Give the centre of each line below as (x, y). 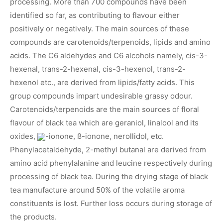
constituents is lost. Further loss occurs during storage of (111, 203)
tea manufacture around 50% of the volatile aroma (97, 190)
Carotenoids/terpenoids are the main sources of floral (105, 109)
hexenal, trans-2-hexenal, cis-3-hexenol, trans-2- (98, 69)
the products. (33, 217)
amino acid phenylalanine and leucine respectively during (111, 163)
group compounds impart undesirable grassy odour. (101, 96)
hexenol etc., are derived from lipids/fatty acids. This (102, 82)
